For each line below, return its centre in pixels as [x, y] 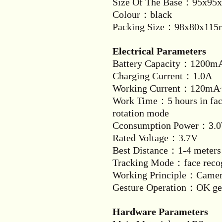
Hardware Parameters [160, 212]
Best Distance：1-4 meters [167, 150]
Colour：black [142, 14]
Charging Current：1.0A [162, 76]
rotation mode [141, 113]
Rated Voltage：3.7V [155, 138]
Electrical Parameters [159, 51]
